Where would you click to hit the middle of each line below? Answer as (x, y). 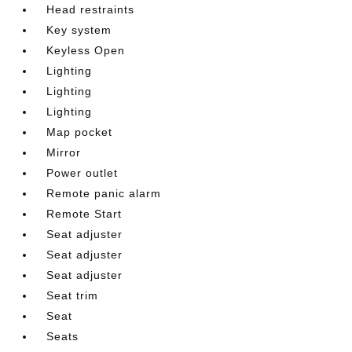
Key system (79, 30)
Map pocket (80, 132)
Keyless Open (86, 50)
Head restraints (91, 9)
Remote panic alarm (104, 193)
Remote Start (84, 214)
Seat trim (73, 295)
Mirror (64, 152)
